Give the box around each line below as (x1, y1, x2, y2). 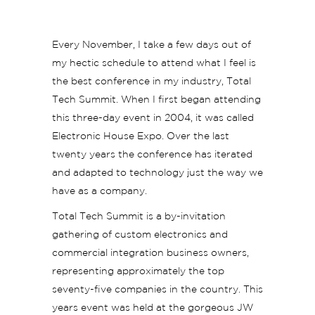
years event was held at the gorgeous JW (52, 304, 253, 312)
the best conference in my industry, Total (52, 77, 251, 86)
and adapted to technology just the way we (52, 169, 263, 177)
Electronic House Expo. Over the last (52, 132, 229, 141)
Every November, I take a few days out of (52, 41, 251, 49)
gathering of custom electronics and (52, 231, 228, 239)
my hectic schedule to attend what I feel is (52, 59, 256, 67)
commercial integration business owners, (52, 249, 249, 257)
